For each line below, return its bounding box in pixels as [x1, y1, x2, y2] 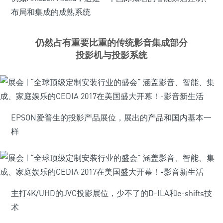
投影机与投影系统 [76, 49, 147, 60]
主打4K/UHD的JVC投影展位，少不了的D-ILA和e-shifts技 [11, 188, 212, 198]
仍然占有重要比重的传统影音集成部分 [35, 37, 188, 48]
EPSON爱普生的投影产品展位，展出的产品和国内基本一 [11, 112, 212, 122]
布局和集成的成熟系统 [11, 7, 91, 17]
